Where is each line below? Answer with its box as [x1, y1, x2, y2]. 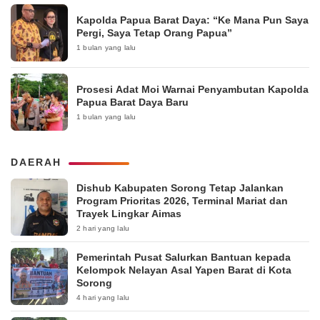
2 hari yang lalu [76, 224, 130, 233]
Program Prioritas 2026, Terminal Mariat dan [76, 195, 288, 207]
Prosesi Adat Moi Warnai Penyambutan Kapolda [76, 84, 309, 96]
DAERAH [11, 156, 61, 169]
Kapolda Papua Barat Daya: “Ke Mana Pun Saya [76, 14, 309, 26]
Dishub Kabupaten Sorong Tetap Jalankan [76, 182, 284, 194]
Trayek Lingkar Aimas [76, 208, 181, 220]
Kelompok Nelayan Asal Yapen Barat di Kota [76, 264, 291, 276]
